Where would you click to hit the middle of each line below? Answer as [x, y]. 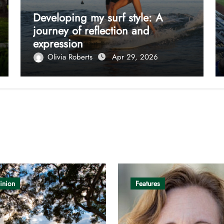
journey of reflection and [91, 30]
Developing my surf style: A [98, 17]
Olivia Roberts [71, 57]
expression [58, 43]
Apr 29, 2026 [135, 57]
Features [148, 183]
